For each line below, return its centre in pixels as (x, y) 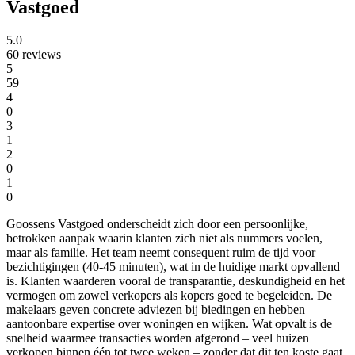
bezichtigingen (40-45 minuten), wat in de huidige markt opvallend (173, 267)
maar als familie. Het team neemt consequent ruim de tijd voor (161, 253)
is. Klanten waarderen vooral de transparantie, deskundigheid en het (176, 281)
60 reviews (34, 55)
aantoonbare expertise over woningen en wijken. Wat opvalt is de (169, 324)
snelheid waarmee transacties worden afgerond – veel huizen (158, 338)
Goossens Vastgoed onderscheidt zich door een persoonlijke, (157, 224)
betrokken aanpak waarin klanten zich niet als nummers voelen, (164, 239)
